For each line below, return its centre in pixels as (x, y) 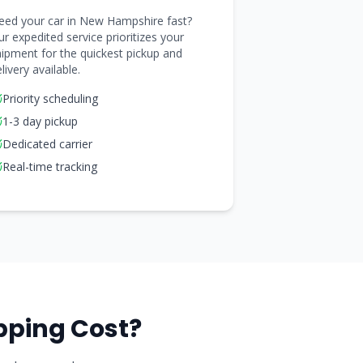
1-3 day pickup (40, 121)
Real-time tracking (49, 167)
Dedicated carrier (47, 144)
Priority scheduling (50, 98)
